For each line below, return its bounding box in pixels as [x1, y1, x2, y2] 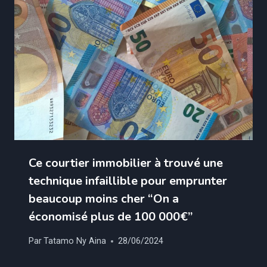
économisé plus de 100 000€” [29, 209, 193, 225]
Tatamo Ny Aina [44, 236, 107, 247]
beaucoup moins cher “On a [29, 191, 179, 207]
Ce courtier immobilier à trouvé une [29, 155, 223, 172]
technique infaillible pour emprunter [29, 173, 227, 190]
